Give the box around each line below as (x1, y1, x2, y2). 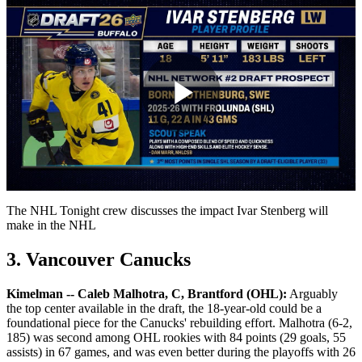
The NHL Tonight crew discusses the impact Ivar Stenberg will (6, 204, 328, 218)
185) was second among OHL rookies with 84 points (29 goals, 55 (6, 330, 346, 345)
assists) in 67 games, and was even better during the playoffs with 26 (6, 345, 356, 360)
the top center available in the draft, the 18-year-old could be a (6, 301, 322, 316)
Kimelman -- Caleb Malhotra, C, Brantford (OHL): (6, 287, 287, 301)
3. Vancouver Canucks (6, 249, 191, 271)
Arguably (287, 287, 338, 301)
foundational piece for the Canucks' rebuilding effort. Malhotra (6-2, (6, 316, 352, 330)
